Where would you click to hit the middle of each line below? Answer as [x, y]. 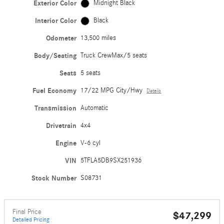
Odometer [61, 38]
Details [154, 91]
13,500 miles [98, 38]
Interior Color [56, 21]
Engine [66, 143]
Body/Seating [55, 56]
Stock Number [54, 178]
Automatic [95, 108]
